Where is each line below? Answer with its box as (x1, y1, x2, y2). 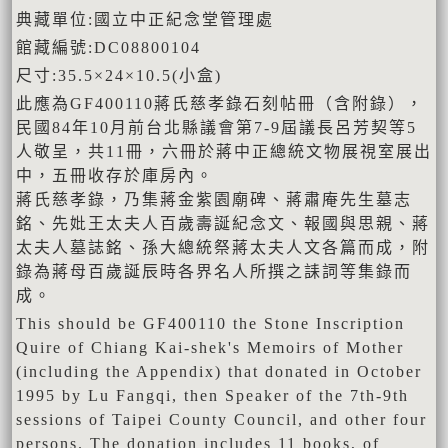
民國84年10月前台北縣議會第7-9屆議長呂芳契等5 (16, 119, 417, 137)
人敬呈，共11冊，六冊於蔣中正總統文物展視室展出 (16, 143, 432, 161)
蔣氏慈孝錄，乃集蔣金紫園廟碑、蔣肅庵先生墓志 (16, 191, 412, 209)
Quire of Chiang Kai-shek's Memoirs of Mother (16, 339, 404, 357)
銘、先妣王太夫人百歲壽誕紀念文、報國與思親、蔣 (16, 215, 430, 233)
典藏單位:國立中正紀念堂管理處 (16, 11, 274, 29)
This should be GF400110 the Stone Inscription (16, 315, 405, 333)
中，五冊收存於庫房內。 (16, 167, 214, 185)
